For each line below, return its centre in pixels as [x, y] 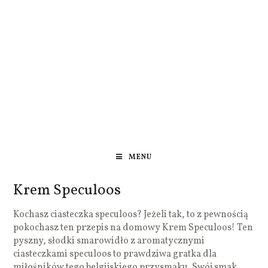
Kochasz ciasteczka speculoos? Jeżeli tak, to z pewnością [131, 214]
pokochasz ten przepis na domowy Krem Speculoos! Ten [133, 228]
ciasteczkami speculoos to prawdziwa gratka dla [115, 254]
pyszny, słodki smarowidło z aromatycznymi [109, 241]
